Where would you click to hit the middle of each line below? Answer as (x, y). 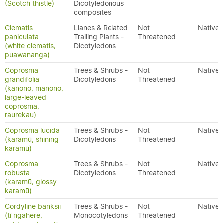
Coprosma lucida (32, 130)
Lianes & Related (101, 28)
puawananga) (27, 55)
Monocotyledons (101, 215)
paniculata (22, 37)
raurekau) (21, 115)
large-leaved (26, 97)
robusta (17, 173)
